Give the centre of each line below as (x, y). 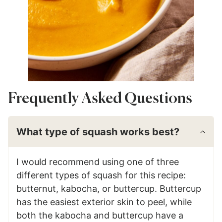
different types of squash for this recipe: (101, 175)
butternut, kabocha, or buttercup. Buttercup (109, 188)
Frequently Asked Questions (100, 99)
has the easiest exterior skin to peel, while (104, 202)
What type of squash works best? (98, 132)
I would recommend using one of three (98, 162)
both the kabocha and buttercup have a (100, 215)
